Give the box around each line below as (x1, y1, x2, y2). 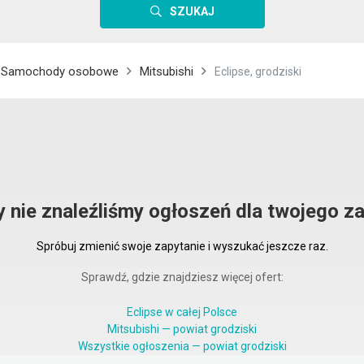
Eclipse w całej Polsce (127, 305, 237, 318)
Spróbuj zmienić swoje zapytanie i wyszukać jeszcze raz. (36, 240, 328, 253)
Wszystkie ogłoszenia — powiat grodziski (77, 340, 287, 353)
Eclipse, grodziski (214, 65, 301, 78)
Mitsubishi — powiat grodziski (107, 323, 257, 336)
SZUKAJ (169, 5, 214, 18)
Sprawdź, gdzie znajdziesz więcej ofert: (80, 271, 284, 284)
